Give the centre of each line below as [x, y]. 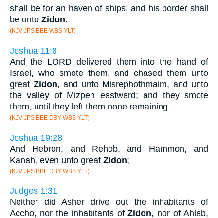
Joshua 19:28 [36, 137]
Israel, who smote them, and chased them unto [109, 73]
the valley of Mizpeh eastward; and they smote [109, 96]
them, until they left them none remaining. [90, 107]
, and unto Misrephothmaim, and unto [133, 84]
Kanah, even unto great [56, 160]
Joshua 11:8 [33, 51]
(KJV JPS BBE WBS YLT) [43, 31]
